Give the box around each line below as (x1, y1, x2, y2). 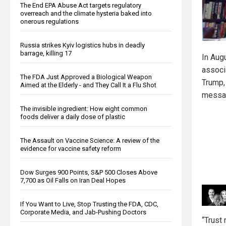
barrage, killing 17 (20, 49, 72, 57)
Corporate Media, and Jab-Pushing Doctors (20, 208, 146, 216)
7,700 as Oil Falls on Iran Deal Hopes (20, 176, 126, 184)
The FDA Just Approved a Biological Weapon (20, 73, 152, 81)
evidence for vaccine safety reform (20, 144, 121, 152)
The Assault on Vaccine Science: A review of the (20, 136, 159, 144)
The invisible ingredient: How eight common (20, 104, 147, 112)
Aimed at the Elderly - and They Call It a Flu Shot (20, 81, 156, 89)
